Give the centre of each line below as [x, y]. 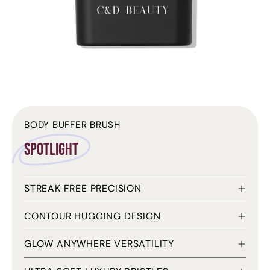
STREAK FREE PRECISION [83, 188]
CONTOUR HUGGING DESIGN [93, 216]
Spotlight [51, 149]
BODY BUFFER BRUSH [72, 124]
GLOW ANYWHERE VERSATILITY [99, 243]
